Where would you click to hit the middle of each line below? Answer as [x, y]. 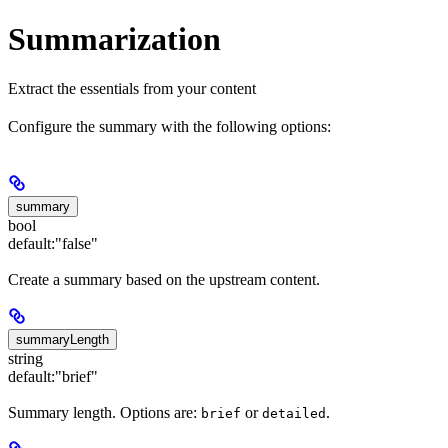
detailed [294, 414]
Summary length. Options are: [104, 413]
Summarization [114, 39]
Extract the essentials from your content [132, 88]
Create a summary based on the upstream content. [164, 279]
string [25, 358]
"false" [76, 243]
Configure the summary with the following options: [169, 126]
